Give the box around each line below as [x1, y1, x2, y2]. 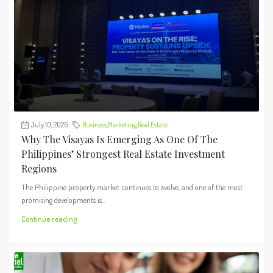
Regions [21, 162, 57, 175]
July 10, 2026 [31, 120, 68, 130]
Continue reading [21, 214, 77, 224]
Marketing [108, 120, 136, 130]
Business [82, 120, 107, 130]
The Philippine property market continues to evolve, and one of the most [21, 182, 243, 193]
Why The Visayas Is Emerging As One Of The [21, 133, 218, 146]
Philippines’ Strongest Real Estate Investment [21, 147, 225, 161]
